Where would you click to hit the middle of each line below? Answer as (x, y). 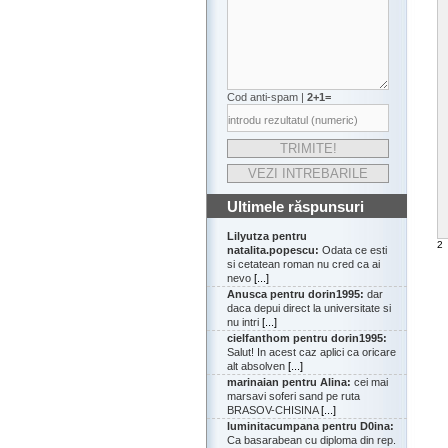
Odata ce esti (353, 250)
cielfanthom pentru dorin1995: (307, 338)
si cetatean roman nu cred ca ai (303, 264)
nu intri (244, 322)
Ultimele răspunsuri (295, 207)
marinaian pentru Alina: (289, 382)
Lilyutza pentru (267, 236)
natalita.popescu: (273, 250)
